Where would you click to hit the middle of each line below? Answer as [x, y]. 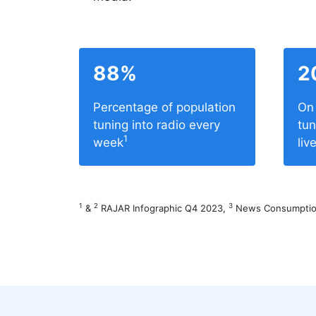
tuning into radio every [157, 125]
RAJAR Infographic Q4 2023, [163, 208]
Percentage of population [164, 107]
